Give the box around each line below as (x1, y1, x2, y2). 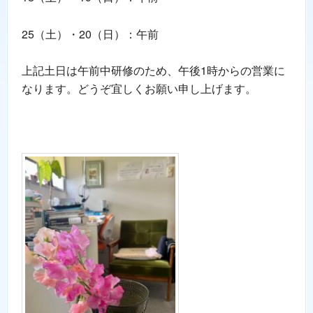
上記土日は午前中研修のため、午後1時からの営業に (22, 61, 285, 78)
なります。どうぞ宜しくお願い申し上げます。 (22, 80, 256, 96)
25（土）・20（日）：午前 (22, 25, 159, 42)
